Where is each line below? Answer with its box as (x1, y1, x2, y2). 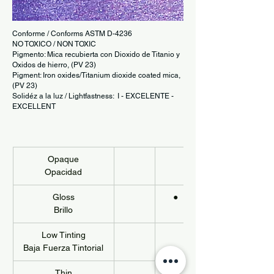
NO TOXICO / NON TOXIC (12, 40, 96, 48)
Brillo (54, 205, 73, 215)
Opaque (48, 154, 79, 164)
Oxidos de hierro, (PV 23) (12, 61, 96, 69)
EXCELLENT (12, 102, 56, 111)
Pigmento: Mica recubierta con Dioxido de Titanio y (12, 50, 180, 59)
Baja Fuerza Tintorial (23, 243, 103, 253)
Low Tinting (41, 230, 86, 240)
